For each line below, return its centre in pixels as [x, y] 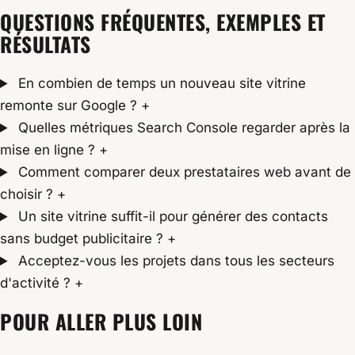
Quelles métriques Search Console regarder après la [183, 128]
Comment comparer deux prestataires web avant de [183, 172]
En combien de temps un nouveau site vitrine [160, 84]
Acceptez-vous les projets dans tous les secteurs [175, 261]
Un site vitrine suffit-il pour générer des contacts [172, 217]
